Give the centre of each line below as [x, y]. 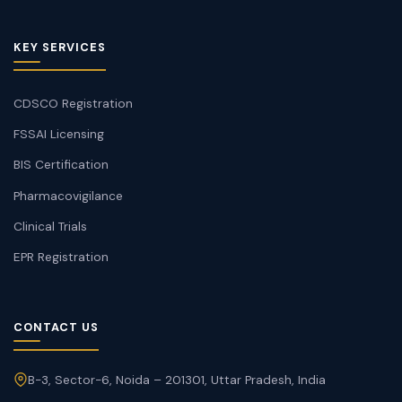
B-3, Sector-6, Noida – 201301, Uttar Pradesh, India [176, 379]
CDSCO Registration [73, 103]
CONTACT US [56, 328]
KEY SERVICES [59, 48]
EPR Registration [61, 257]
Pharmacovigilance [68, 195]
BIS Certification [61, 165]
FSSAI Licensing [58, 134]
